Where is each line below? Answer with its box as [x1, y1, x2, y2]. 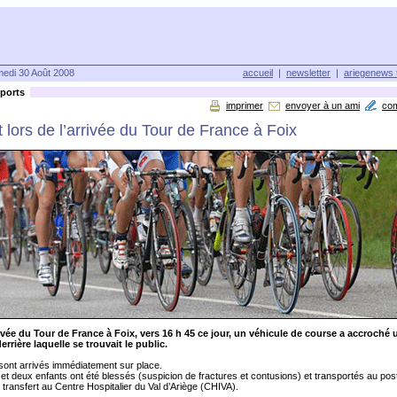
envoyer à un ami [285, 100, 360, 111]
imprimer [226, 100, 263, 111]
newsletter [286, 67, 331, 78]
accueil [243, 67, 273, 78]
